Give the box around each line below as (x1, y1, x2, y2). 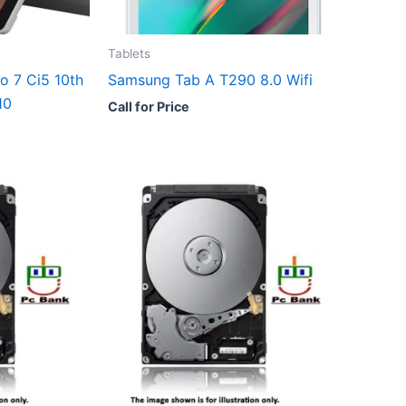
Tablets (108, 46, 150, 62)
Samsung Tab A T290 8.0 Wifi (108, 70, 313, 89)
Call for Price (108, 98, 189, 114)
